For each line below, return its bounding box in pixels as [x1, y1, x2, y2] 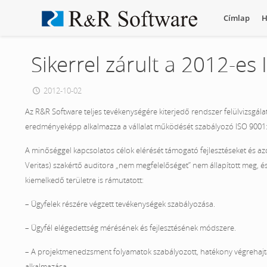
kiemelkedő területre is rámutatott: [24, 175, 144, 185]
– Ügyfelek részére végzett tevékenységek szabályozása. [24, 198, 215, 209]
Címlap [223, 13, 250, 23]
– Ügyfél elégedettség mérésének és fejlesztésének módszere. [24, 222, 236, 233]
